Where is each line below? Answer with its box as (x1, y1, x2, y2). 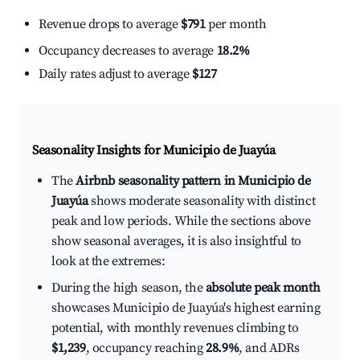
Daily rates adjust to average (39, 66, 192, 83)
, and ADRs (239, 340, 300, 357)
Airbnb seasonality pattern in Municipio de (76, 173, 311, 190)
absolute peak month (205, 280, 321, 297)
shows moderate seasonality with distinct (88, 193, 316, 210)
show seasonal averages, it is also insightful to (51, 233, 301, 250)
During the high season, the (51, 280, 206, 297)
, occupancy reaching (85, 340, 207, 357)
